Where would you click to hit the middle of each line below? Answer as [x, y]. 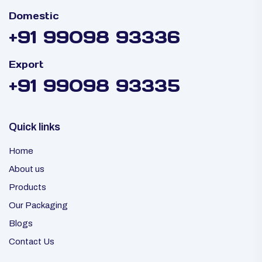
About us [27, 169]
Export [26, 64]
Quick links [35, 127]
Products [27, 187]
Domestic [34, 16]
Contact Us [32, 242]
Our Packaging [38, 205]
